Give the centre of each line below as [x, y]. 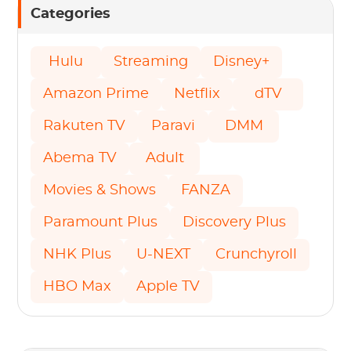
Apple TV [168, 286]
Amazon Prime [96, 94]
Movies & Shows [100, 190]
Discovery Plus [235, 222]
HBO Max [78, 286]
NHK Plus [78, 254]
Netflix [197, 94]
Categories [71, 14]
